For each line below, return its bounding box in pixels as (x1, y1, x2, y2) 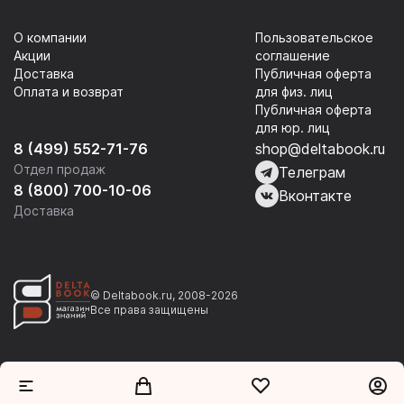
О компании (14, 30, 87, 45)
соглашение (255, 48, 330, 63)
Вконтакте (279, 187, 352, 205)
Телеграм (279, 163, 345, 181)
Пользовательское (255, 30, 373, 45)
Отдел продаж (14, 161, 106, 177)
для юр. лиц (255, 120, 330, 135)
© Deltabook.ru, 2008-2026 (90, 289, 238, 302)
